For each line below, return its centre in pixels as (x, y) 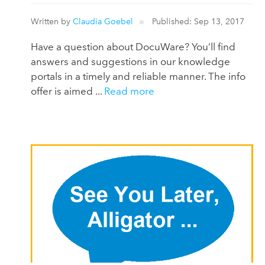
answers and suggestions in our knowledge (130, 61)
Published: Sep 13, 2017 (197, 21)
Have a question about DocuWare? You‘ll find (133, 46)
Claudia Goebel (103, 21)
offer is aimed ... (67, 91)
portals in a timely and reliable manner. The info (138, 76)
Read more (129, 91)
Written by (52, 21)
